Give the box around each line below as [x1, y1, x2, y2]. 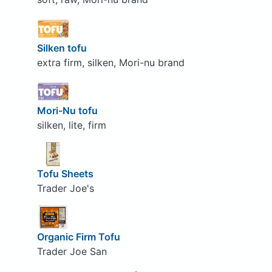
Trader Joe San [36, 245, 107, 257]
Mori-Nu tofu [36, 104, 98, 117]
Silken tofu [36, 41, 87, 54]
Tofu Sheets [36, 167, 93, 180]
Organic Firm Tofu [36, 230, 120, 243]
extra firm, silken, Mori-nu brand [36, 56, 185, 69]
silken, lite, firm [36, 119, 106, 132]
